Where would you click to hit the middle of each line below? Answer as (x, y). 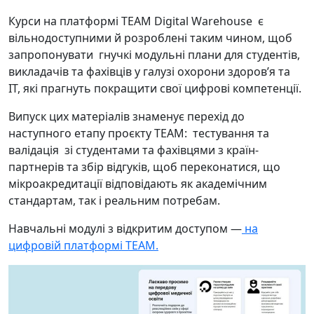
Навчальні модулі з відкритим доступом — (125, 228)
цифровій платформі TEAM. (83, 245)
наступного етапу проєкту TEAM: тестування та (139, 133)
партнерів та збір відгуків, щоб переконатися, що (144, 166)
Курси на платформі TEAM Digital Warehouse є (136, 21)
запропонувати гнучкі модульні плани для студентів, (154, 54)
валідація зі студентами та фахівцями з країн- (134, 150)
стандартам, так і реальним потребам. (114, 200)
